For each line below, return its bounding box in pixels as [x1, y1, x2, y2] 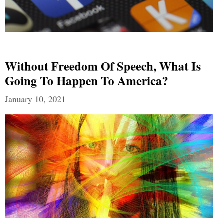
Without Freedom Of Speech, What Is [5, 57, 201, 75]
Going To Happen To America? [5, 72, 168, 90]
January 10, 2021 [5, 93, 66, 105]
